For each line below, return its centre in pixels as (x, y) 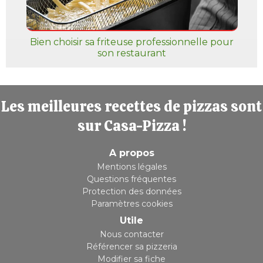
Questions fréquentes (131, 179)
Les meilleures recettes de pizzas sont (131, 107)
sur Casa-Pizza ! (131, 126)
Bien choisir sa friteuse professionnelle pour (131, 42)
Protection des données (131, 191)
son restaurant (131, 53)
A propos (131, 153)
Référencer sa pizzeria (131, 247)
